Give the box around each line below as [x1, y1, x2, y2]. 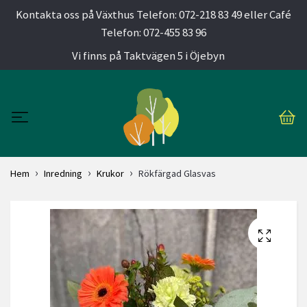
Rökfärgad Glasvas [138, 167, 216, 180]
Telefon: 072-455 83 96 [101, 25, 206, 40]
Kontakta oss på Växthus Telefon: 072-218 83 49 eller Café [16, 7, 291, 22]
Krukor [97, 167, 124, 180]
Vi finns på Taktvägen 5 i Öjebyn [72, 48, 225, 63]
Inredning [44, 167, 82, 180]
